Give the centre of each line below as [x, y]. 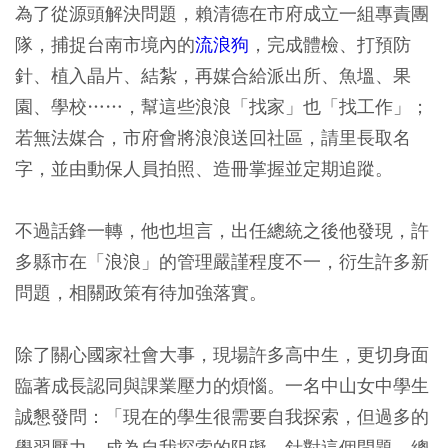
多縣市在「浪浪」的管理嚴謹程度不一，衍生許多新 [222, 262]
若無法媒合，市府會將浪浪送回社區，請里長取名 [213, 138]
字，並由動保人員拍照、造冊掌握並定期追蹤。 [204, 169]
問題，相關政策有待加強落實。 [141, 293]
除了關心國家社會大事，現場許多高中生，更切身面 [222, 355]
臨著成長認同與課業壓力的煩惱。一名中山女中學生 [222, 386]
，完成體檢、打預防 [330, 45]
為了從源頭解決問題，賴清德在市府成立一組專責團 [222, 14]
